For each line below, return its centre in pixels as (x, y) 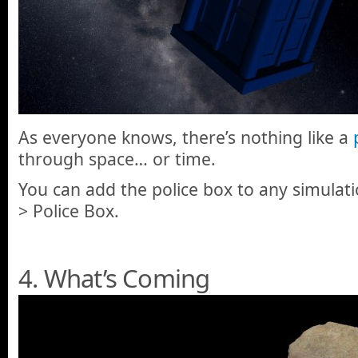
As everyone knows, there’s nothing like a (186, 137)
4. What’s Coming (114, 278)
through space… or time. (117, 159)
